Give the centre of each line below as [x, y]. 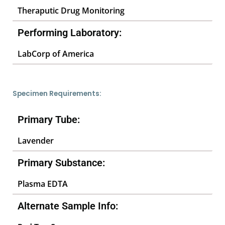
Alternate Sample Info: [68, 206]
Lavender [36, 141]
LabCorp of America [56, 54]
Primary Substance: [61, 163]
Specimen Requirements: [57, 94]
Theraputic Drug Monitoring [71, 11]
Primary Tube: [49, 120]
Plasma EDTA [43, 184]
